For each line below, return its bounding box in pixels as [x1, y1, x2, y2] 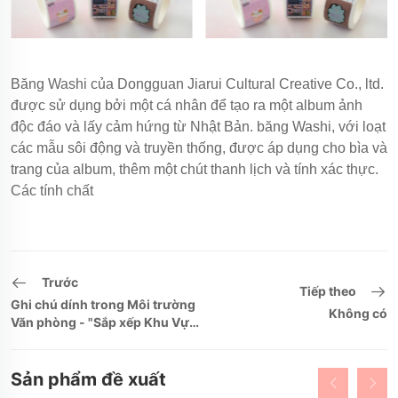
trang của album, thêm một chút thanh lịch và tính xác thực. [11, 161, 378, 177]
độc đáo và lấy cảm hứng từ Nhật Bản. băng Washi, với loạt [11, 118, 386, 134]
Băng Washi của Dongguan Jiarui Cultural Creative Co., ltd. [11, 76, 384, 92]
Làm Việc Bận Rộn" [11, 331, 123, 347]
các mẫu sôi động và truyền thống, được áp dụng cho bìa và [11, 139, 387, 155]
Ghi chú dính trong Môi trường [11, 296, 195, 312]
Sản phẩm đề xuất [11, 368, 166, 390]
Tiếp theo [299, 283, 356, 298]
